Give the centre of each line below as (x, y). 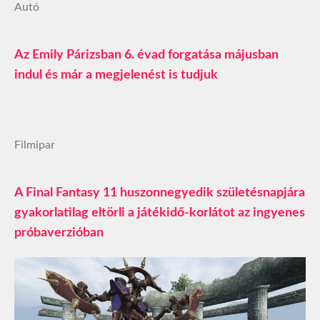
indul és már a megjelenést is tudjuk (116, 75)
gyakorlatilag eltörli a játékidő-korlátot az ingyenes (160, 212)
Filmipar (35, 145)
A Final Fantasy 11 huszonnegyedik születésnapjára (160, 192)
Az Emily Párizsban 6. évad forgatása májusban (146, 55)
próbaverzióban (59, 232)
